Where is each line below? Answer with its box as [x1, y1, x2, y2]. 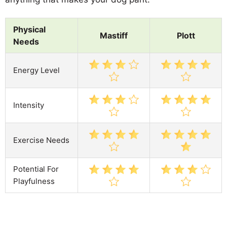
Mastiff [100, 30, 128, 41]
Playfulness [13, 176, 55, 186]
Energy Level [13, 65, 60, 75]
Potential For [13, 164, 59, 174]
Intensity [13, 100, 44, 110]
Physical [13, 24, 46, 34]
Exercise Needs [13, 135, 69, 145]
